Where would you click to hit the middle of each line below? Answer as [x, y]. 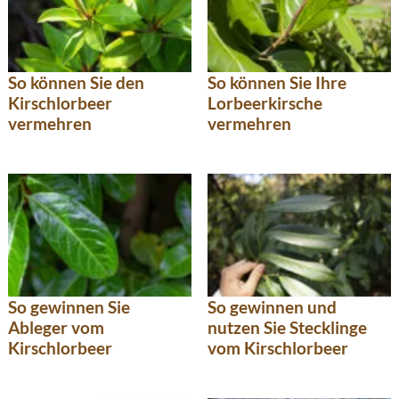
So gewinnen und [272, 306]
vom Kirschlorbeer [278, 347]
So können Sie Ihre [277, 82]
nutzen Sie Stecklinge [287, 327]
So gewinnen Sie [69, 306]
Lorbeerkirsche [265, 102]
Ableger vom [56, 327]
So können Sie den [76, 82]
